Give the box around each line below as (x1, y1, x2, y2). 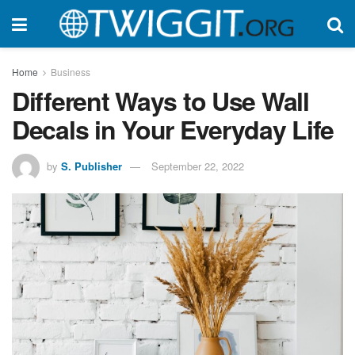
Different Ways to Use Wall (12, 82, 309, 119)
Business (51, 65, 90, 78)
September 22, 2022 (151, 158, 244, 174)
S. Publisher (61, 158, 122, 174)
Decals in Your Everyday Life (12, 111, 334, 147)
